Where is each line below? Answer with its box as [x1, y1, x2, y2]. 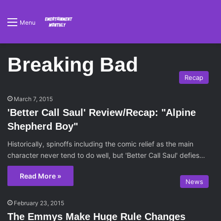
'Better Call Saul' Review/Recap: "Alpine [7, 107, 196, 118]
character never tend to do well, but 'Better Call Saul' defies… [7, 151, 205, 159]
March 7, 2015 [14, 95, 53, 103]
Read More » [20, 172, 61, 180]
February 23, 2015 [14, 199, 64, 207]
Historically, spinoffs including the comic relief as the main [7, 140, 193, 148]
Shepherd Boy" [7, 121, 78, 132]
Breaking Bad [7, 53, 138, 76]
